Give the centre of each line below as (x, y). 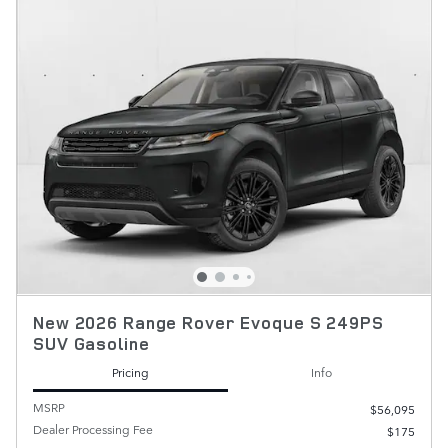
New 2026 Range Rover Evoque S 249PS (208, 322)
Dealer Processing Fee (93, 428)
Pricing (130, 372)
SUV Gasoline (91, 343)
